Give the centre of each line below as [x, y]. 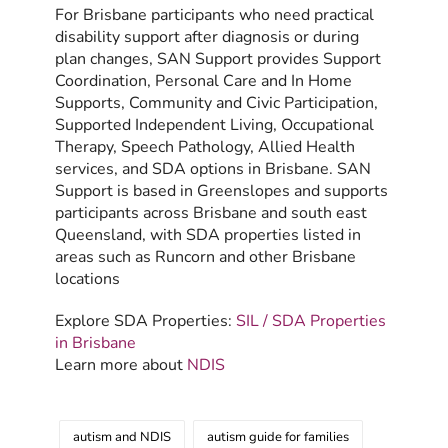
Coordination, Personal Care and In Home [203, 80]
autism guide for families [278, 436]
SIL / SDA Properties [311, 320]
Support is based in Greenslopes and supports [221, 190]
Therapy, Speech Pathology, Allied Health [205, 146]
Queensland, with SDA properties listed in [208, 234]
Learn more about [121, 364]
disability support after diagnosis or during [207, 36]
